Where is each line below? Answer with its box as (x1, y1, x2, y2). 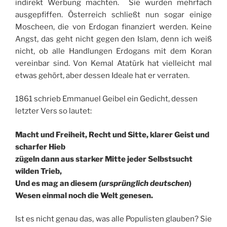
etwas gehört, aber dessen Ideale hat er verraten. (15, 70, 190, 80)
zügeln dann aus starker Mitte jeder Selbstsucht (15, 154, 193, 164)
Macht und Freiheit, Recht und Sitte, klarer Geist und (15, 130, 209, 139)
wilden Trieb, (15, 166, 62, 176)
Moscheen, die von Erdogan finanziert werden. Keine (15, 22, 212, 31)
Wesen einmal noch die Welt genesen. (15, 191, 153, 200)
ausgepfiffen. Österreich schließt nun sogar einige (15, 10, 212, 19)
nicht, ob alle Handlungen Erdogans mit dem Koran (15, 46, 212, 56)
